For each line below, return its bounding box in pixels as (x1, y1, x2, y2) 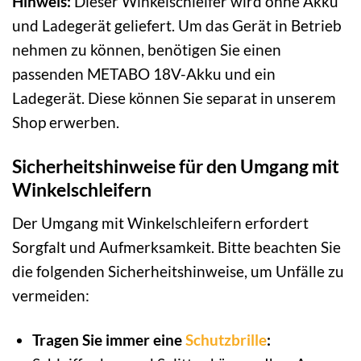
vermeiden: (12, 285, 89, 305)
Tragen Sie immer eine (31, 330, 185, 349)
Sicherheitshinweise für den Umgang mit (12, 155, 339, 178)
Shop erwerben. (12, 113, 119, 132)
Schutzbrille (185, 330, 267, 349)
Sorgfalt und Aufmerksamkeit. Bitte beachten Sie (12, 237, 341, 256)
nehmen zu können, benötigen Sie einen (12, 40, 281, 60)
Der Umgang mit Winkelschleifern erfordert (12, 213, 309, 232)
